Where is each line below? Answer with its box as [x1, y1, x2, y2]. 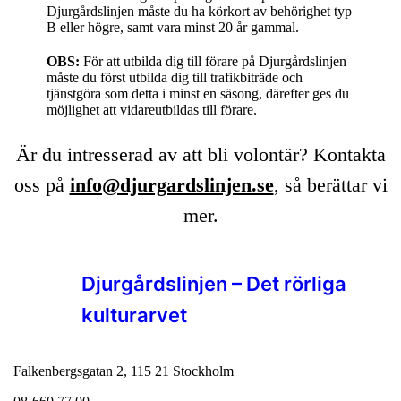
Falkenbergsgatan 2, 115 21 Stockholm [13, 363, 234, 380]
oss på [13, 174, 70, 197]
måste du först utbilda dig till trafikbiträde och [47, 70, 303, 86]
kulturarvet [81, 303, 192, 328]
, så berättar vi [273, 174, 388, 197]
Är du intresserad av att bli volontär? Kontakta [15, 143, 386, 166]
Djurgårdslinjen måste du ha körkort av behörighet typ [47, 4, 353, 20]
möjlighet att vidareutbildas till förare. [47, 102, 258, 118]
